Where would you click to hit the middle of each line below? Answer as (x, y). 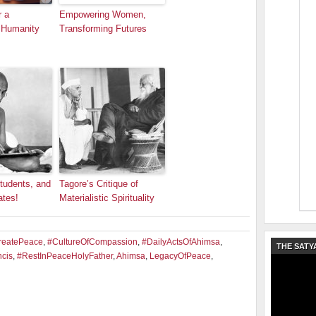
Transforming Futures (103, 29)
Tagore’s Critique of (99, 184)
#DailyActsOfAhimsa (181, 242)
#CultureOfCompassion (92, 242)
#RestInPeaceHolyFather (65, 256)
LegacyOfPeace (180, 256)
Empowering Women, (103, 14)
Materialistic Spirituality (107, 198)
